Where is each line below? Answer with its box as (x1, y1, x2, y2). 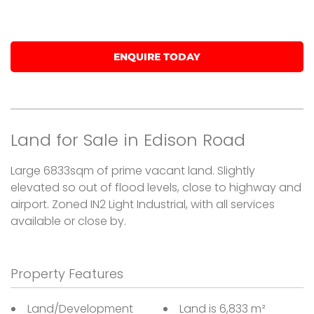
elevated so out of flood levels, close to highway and (11, 179, 301, 196)
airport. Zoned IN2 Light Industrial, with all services (11, 196, 275, 212)
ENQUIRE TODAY (114, 50, 200, 63)
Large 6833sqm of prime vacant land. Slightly (11, 162, 255, 179)
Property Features (11, 264, 123, 282)
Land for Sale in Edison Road (11, 128, 245, 151)
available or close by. (11, 212, 126, 229)
